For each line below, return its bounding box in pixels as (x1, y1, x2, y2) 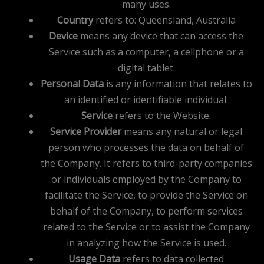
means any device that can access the (78, 29, 243, 42)
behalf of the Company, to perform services (49, 204, 243, 217)
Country (57, 13, 93, 27)
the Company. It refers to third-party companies (40, 156, 252, 170)
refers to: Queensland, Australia (93, 13, 236, 27)
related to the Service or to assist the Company (42, 220, 250, 233)
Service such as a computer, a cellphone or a (48, 45, 244, 58)
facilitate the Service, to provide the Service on (44, 188, 248, 202)
